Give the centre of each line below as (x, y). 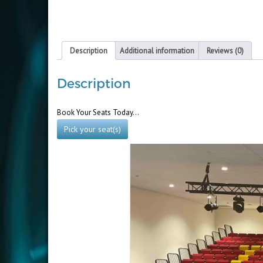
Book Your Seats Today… (98, 113)
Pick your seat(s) (92, 129)
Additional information (157, 50)
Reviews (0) (225, 50)
